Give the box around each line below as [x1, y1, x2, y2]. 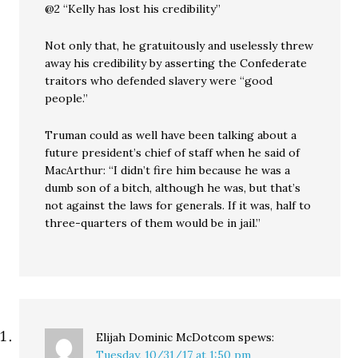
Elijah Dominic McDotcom [96, 330, 236, 345]
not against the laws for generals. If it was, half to [45, 198, 312, 213]
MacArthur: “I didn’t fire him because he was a [45, 163, 291, 178]
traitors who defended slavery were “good [45, 74, 273, 89]
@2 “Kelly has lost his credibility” [45, 2, 221, 17]
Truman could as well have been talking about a [45, 128, 297, 143]
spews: [238, 330, 275, 345]
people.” [45, 91, 89, 106]
